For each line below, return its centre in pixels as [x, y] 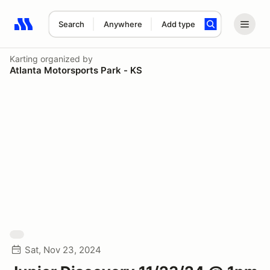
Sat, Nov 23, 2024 [63, 250]
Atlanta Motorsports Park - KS [76, 70]
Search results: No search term [84, 31]
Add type [178, 24]
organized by [65, 59]
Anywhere [123, 24]
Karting [24, 59]
